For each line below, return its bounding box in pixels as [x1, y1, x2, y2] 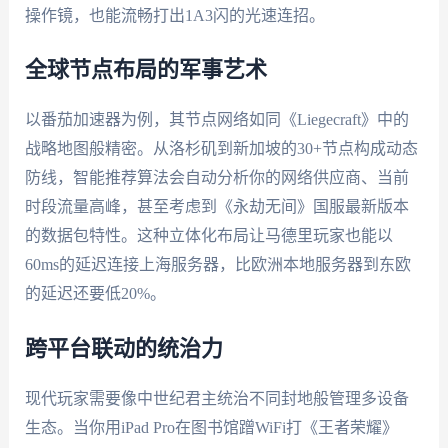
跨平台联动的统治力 [24, 337, 223, 360]
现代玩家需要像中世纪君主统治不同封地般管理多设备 [24, 389, 409, 407]
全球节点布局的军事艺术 [24, 59, 267, 82]
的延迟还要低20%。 [24, 285, 166, 303]
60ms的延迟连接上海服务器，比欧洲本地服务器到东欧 [24, 256, 411, 274]
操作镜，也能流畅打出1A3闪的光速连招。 [24, 6, 325, 24]
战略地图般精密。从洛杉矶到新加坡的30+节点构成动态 [24, 140, 418, 158]
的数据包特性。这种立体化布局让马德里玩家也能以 [24, 227, 393, 245]
